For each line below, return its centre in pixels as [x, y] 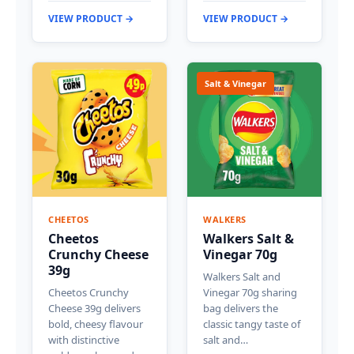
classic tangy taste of [252, 324]
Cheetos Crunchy [88, 293]
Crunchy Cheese [98, 255]
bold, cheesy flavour [96, 324]
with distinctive [84, 340]
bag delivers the [241, 309]
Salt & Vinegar [235, 84]
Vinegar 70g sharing [250, 293]
